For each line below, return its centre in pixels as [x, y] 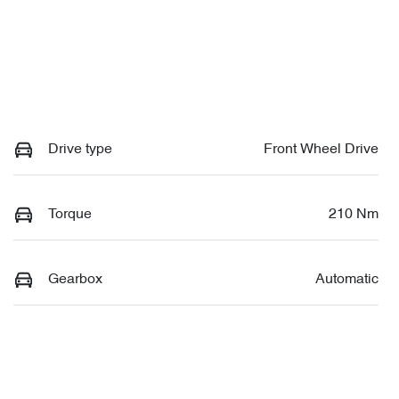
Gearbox [75, 279]
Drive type [80, 149]
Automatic [347, 279]
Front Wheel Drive [321, 149]
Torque [70, 214]
